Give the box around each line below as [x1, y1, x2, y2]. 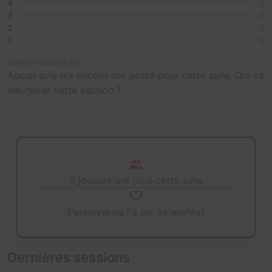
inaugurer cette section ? [7, 83, 121, 96]
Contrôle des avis [7, 57, 67, 67]
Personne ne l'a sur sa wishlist [67, 205, 205, 218]
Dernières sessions [7, 250, 130, 266]
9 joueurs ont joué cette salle [69, 174, 203, 186]
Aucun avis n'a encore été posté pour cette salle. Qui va [7, 69, 264, 81]
